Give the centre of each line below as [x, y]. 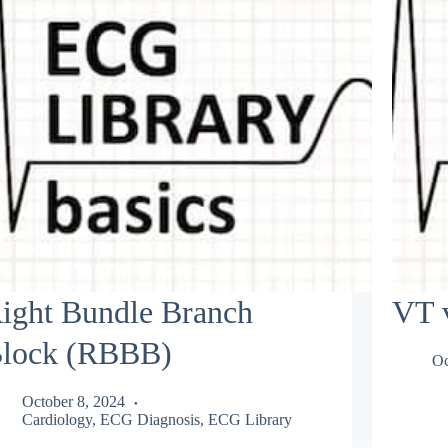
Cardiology [56, 420]
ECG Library [249, 420]
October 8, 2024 [73, 402]
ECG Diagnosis [149, 420]
